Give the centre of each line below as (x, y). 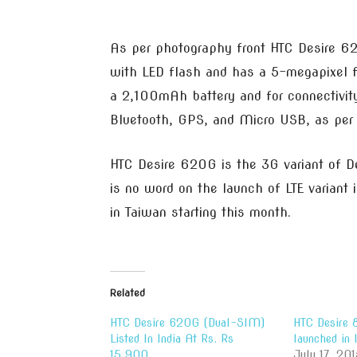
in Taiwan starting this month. (200, 212)
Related (127, 293)
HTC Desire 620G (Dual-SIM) (187, 323)
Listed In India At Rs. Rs (172, 339)
